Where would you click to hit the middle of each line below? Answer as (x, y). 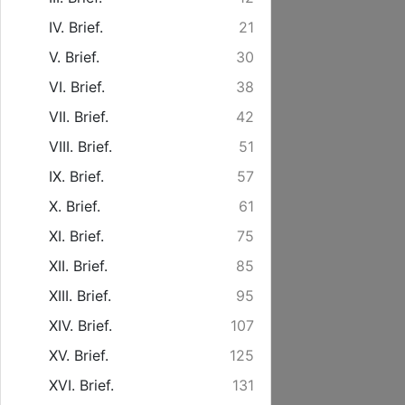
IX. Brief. (76, 176)
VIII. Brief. (80, 146)
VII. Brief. (79, 117)
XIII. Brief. (80, 296)
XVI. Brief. (81, 385)
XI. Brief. (76, 236)
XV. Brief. (79, 355)
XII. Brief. (78, 266)
